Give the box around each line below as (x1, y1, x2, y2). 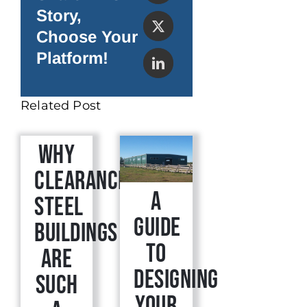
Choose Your (36, 27, 138, 46)
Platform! (36, 48, 108, 67)
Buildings (34, 218, 118, 249)
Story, (36, 5, 82, 25)
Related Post (21, 98, 101, 114)
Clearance (34, 166, 128, 197)
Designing (134, 265, 219, 296)
